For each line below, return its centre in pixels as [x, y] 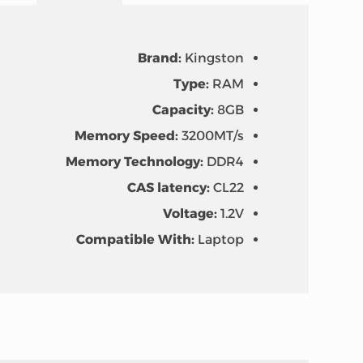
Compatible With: [137, 239]
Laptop [220, 239]
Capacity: [184, 109]
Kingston [214, 58]
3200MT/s [211, 135]
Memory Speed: [126, 135]
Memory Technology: [136, 161]
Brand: [161, 58]
